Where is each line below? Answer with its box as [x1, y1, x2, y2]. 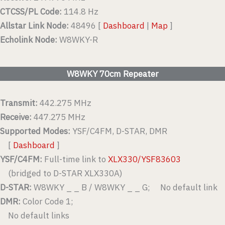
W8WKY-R [59, 34, 98, 46]
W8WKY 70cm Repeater [66, 68, 159, 79]
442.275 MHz [38, 97, 91, 108]
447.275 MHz [32, 111, 85, 123]
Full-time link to [42, 153, 108, 165]
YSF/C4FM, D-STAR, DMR [72, 125, 167, 137]
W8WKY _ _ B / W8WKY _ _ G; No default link [32, 181, 217, 193]
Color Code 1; [21, 195, 73, 207]
